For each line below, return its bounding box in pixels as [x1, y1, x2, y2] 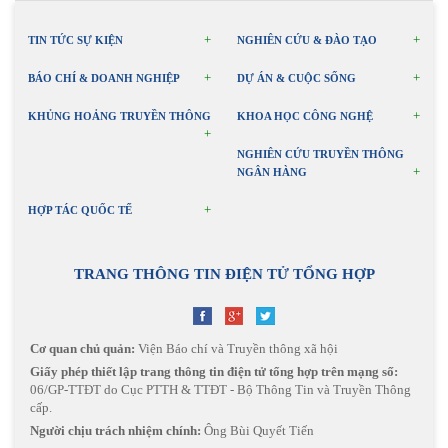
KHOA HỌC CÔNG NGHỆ [236, 110, 373, 123]
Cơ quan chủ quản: [30, 341, 135, 357]
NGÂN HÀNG [236, 166, 307, 179]
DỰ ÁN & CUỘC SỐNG [236, 72, 356, 85]
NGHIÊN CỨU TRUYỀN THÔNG [236, 148, 404, 161]
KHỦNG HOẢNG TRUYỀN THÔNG [27, 110, 211, 123]
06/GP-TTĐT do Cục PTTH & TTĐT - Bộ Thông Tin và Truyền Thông [30, 382, 411, 398]
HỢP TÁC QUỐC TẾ [27, 204, 132, 217]
